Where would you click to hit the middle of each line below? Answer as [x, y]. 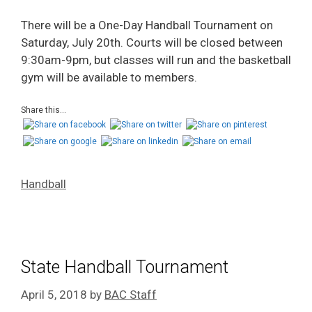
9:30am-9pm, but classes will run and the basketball [156, 60]
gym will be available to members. [109, 77]
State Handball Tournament [125, 267]
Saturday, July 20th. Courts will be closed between [152, 42]
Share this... [44, 110]
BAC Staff [131, 294]
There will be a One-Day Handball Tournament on [147, 25]
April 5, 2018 [54, 294]
